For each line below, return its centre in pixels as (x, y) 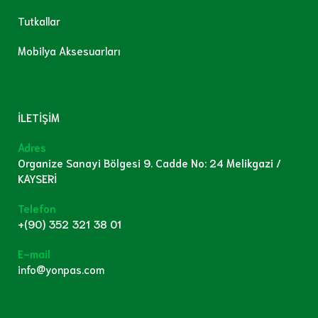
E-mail (34, 254)
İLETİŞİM (39, 117)
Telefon (37, 208)
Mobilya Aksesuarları (69, 51)
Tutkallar (39, 21)
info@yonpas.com (61, 269)
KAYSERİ (37, 179)
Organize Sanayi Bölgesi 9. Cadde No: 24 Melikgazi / (149, 163)
